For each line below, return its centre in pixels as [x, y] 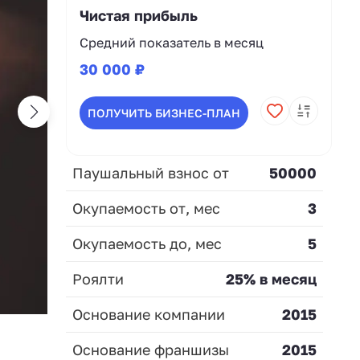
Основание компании [149, 314]
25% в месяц [271, 278]
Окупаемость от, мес [146, 208]
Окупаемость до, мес [147, 243]
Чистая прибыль [139, 15]
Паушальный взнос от [151, 172]
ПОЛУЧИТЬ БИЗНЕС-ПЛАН [164, 112]
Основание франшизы [151, 349]
